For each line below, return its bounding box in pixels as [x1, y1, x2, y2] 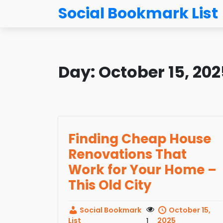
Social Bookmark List [58, 3, 218, 24]
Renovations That [68, 145, 187, 163]
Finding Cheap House [68, 129, 211, 148]
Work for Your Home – [68, 160, 217, 179]
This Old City [68, 176, 151, 194]
